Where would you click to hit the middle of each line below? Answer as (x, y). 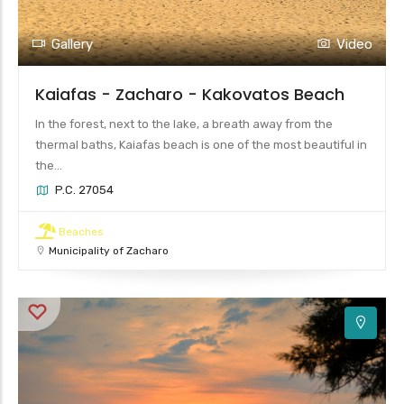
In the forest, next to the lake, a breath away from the (184, 124)
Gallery (72, 44)
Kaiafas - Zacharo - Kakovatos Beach (190, 94)
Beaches (81, 231)
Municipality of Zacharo (109, 250)
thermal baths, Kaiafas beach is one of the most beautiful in (201, 144)
